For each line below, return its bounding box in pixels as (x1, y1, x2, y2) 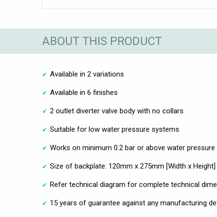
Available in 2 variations (50, 70, 124, 79)
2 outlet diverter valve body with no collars (50, 107, 184, 116)
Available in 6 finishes (50, 88, 118, 97)
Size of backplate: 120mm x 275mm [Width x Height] (50, 162, 216, 171)
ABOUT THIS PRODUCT (42, 34, 162, 48)
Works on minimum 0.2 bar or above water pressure (50, 143, 215, 153)
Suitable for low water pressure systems (50, 125, 179, 134)
